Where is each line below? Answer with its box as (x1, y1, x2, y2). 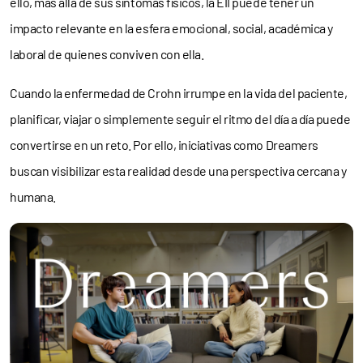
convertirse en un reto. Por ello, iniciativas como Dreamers (10, 137, 318, 152)
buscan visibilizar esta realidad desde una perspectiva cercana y (10, 163, 347, 178)
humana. (10, 189, 56, 204)
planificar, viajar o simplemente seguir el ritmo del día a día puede (10, 111, 351, 126)
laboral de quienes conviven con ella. (10, 46, 204, 62)
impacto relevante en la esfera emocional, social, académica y (10, 20, 333, 36)
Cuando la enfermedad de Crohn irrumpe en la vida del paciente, (10, 85, 348, 100)
